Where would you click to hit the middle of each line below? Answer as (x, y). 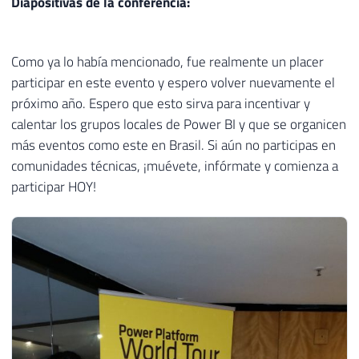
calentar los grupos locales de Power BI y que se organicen (179, 124)
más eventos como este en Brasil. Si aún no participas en (173, 145)
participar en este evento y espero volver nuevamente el (173, 82)
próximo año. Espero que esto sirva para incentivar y (161, 103)
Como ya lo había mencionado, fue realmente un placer (167, 61)
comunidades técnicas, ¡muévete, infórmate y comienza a (175, 165)
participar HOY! (54, 186)
